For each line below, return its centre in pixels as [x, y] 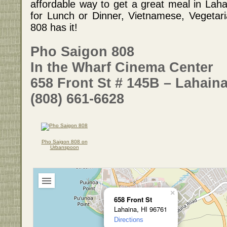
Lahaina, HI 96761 [141, 209]
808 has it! [54, 27]
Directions [129, 220]
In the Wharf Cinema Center [122, 67]
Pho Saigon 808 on [64, 142]
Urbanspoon [64, 147]
